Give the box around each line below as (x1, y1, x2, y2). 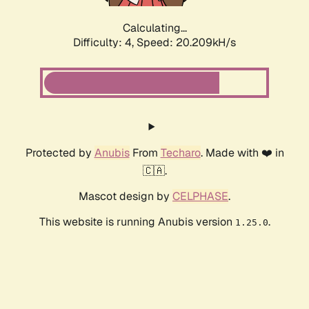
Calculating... (122, 21, 187, 36)
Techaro (160, 146, 201, 161)
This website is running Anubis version (39, 215, 235, 230)
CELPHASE (172, 189, 228, 204)
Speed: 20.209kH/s (137, 35, 236, 50)
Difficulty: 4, (73, 35, 137, 50)
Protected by (25, 146, 94, 161)
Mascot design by (79, 189, 172, 204)
